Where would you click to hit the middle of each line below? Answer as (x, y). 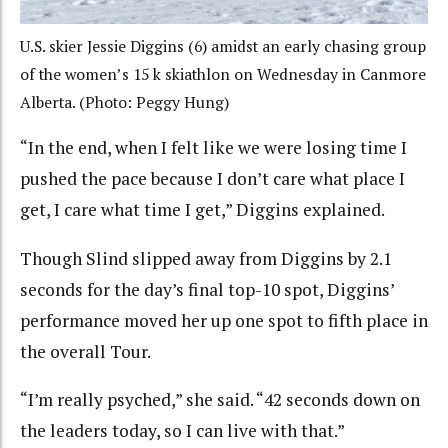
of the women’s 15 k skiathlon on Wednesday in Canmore (223, 74)
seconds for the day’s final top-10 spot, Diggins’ (207, 289)
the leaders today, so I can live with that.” (182, 431)
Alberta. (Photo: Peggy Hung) (124, 102)
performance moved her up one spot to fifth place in (224, 320)
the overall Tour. (85, 351)
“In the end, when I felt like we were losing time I (213, 148)
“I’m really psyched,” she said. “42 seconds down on (220, 400)
